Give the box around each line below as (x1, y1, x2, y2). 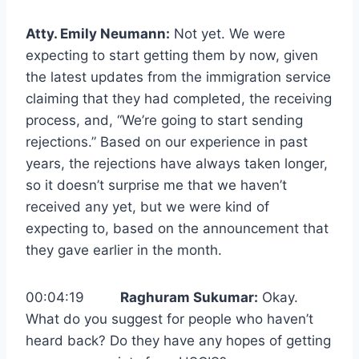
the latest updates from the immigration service (26, 69, 331, 86)
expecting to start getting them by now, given (26, 47, 318, 64)
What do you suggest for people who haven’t (26, 311, 313, 328)
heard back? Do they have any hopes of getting (26, 333, 331, 349)
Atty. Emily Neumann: (26, 26, 170, 42)
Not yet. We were (170, 26, 285, 42)
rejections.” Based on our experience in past (26, 134, 308, 151)
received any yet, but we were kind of (26, 199, 269, 216)
